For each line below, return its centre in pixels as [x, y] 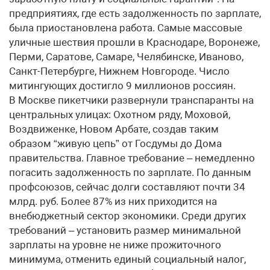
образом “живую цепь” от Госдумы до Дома [115, 143]
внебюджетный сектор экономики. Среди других [127, 216]
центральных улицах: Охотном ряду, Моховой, [120, 115]
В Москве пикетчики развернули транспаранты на [131, 100]
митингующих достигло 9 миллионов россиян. [122, 86]
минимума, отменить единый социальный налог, [127, 259]
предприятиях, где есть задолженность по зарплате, [135, 13]
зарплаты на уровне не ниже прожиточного [115, 245]
